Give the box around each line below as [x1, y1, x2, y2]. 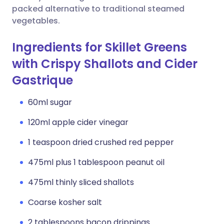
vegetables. [12, 15, 60, 26]
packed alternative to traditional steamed [12, 3, 184, 14]
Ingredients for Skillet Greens [12, 39, 187, 55]
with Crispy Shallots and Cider [12, 55, 197, 72]
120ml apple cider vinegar [28, 116, 128, 128]
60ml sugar [28, 96, 72, 108]
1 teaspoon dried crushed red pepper [28, 136, 174, 148]
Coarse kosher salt [28, 196, 102, 208]
